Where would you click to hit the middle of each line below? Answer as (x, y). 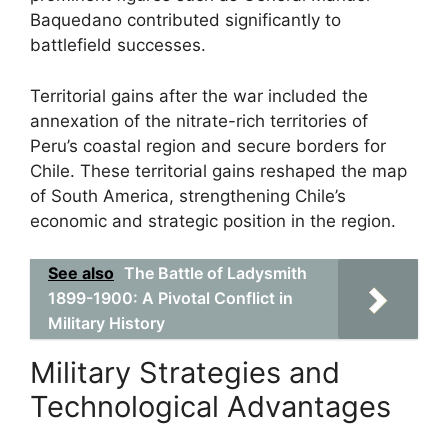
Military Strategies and (185, 372)
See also (81, 273)
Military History (106, 323)
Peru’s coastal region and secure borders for (208, 145)
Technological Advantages (210, 406)
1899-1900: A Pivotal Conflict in (170, 298)
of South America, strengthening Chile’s (188, 195)
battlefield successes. (118, 45)
